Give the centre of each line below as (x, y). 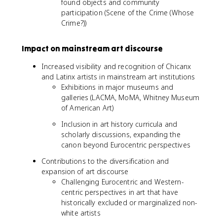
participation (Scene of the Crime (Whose (128, 13)
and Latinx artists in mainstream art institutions (118, 77)
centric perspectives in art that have (120, 192)
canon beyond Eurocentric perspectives (126, 145)
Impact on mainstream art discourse (92, 48)
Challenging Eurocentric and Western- (123, 182)
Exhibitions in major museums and (117, 87)
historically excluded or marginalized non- (129, 203)
